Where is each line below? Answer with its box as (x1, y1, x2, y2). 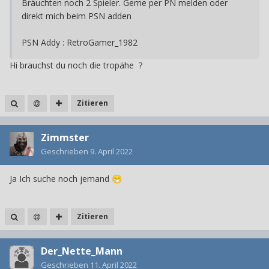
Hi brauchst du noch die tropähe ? (10, 59, 145, 71)
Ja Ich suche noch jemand (10, 173, 112, 185)
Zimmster (41, 131, 89, 145)
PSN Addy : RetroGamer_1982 (22, 37, 138, 49)
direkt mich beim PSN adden (22, 10, 131, 22)
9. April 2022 (90, 146, 133, 157)
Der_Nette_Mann (41, 244, 122, 258)
